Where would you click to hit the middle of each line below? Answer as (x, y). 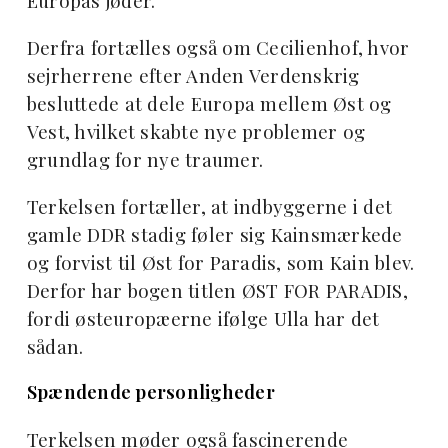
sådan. (55, 346)
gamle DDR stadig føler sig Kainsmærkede (214, 234)
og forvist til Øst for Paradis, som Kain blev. (220, 262)
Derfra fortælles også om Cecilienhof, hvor (218, 47)
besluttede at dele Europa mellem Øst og (209, 103)
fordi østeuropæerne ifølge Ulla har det (203, 318)
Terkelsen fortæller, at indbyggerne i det (209, 206)
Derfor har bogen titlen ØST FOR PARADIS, (217, 290)
